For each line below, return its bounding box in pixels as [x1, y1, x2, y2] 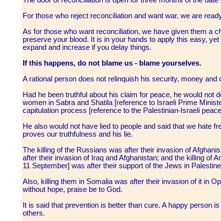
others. [23, 209, 47, 217]
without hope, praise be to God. [23, 185, 124, 193]
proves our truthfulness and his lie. [23, 130, 133, 138]
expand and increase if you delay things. [23, 43, 153, 51]
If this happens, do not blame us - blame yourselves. [23, 59, 201, 67]
